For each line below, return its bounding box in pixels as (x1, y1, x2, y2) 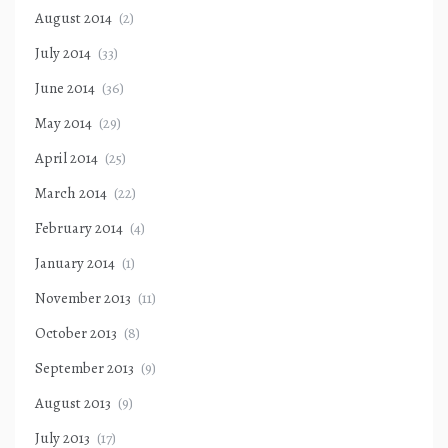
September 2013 (35, 358, 134, 379)
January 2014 (35, 253, 115, 274)
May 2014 (35, 113, 92, 134)
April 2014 (35, 148, 98, 169)
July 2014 (35, 43, 91, 64)
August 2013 (35, 393, 111, 414)
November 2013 (35, 288, 131, 309)
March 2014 (35, 183, 107, 204)
